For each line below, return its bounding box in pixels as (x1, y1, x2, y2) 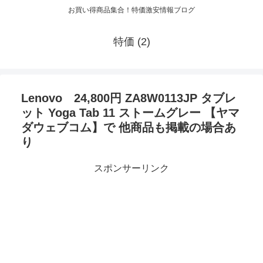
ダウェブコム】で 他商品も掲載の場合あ (21, 121, 236, 134)
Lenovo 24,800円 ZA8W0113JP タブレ (21, 92, 236, 105)
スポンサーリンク (94, 163, 169, 174)
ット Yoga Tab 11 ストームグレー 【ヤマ (21, 106, 240, 120)
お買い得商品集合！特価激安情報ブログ (68, 6, 195, 15)
